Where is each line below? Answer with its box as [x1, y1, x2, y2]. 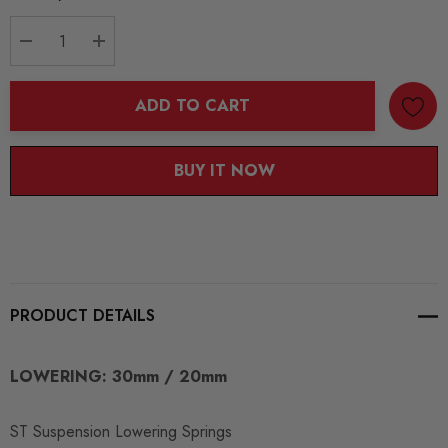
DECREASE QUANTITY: [26, 56, 209, 80]
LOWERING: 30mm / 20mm [10, 365, 227, 389]
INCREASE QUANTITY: [99, 56, 278, 80]
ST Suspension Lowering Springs [10, 420, 232, 444]
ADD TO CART [135, 94, 250, 118]
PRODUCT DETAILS [10, 304, 155, 328]
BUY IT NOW [173, 159, 275, 183]
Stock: [10, 4, 52, 28]
